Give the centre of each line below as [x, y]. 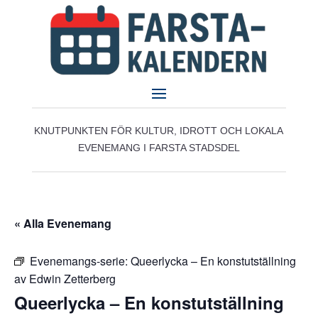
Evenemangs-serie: [80, 261]
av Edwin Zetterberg [65, 279]
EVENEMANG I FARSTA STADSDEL [159, 148]
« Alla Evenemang [63, 223]
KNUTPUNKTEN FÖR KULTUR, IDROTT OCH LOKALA [159, 131]
